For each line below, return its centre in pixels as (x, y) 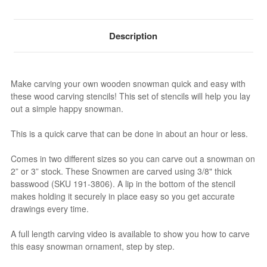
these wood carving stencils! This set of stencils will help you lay (131, 96)
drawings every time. (50, 208)
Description (133, 35)
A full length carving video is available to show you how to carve (131, 233)
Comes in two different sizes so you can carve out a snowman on (133, 158)
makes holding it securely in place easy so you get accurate (123, 196)
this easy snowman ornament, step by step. (93, 246)
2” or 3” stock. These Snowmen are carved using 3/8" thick (122, 171)
